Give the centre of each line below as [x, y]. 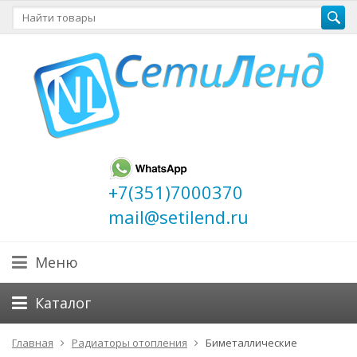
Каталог [63, 303]
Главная [33, 343]
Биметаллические [251, 343]
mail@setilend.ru [178, 217]
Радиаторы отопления [129, 343]
